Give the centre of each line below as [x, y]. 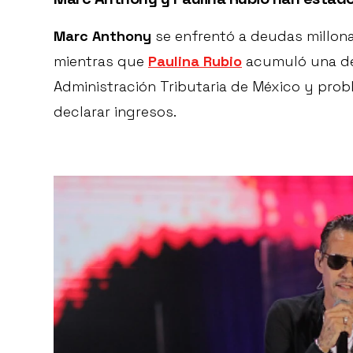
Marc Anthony [102, 35]
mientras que [101, 61]
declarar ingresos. [115, 111]
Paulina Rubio [195, 61]
